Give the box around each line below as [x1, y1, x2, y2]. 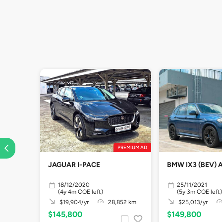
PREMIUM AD [117, 144, 147, 151]
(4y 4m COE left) [58, 188, 103, 195]
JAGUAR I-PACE [48, 161, 100, 169]
